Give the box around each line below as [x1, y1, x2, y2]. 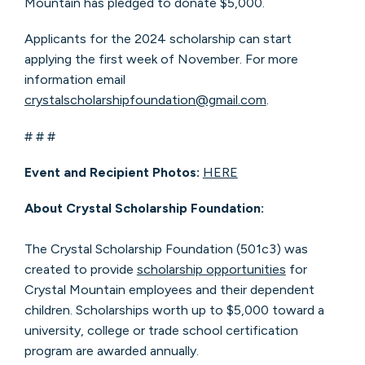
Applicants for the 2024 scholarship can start [24, 31, 292, 47]
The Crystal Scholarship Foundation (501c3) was [24, 240, 308, 257]
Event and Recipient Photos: [24, 164, 200, 180]
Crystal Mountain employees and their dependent [24, 281, 314, 297]
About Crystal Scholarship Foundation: [24, 200, 264, 216]
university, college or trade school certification [24, 322, 298, 338]
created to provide [24, 261, 137, 277]
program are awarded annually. [24, 342, 199, 358]
